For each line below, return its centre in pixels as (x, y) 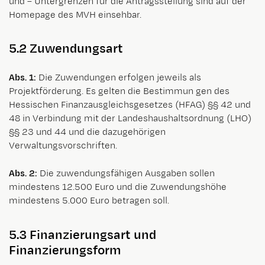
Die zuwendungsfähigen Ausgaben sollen (126, 174)
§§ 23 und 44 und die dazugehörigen (87, 132)
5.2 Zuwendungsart (66, 49)
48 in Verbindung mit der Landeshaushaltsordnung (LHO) (130, 119)
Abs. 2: (23, 174)
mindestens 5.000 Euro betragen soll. (89, 201)
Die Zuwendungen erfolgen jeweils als (120, 78)
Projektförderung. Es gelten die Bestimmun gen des (119, 92)
